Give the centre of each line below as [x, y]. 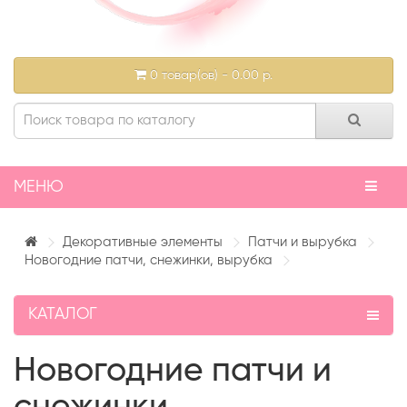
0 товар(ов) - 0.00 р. [211, 75]
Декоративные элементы [143, 242]
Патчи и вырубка [303, 242]
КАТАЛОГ [63, 314]
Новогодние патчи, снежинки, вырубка [149, 260]
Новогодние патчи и [173, 371]
